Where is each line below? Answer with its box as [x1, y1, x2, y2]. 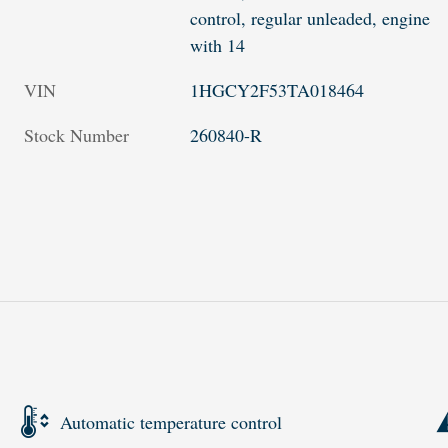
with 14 [190, 33, 246, 58]
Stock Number [24, 123, 129, 148]
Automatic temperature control [60, 409, 282, 434]
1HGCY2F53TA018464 [190, 78, 365, 103]
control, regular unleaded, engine [190, 6, 431, 31]
